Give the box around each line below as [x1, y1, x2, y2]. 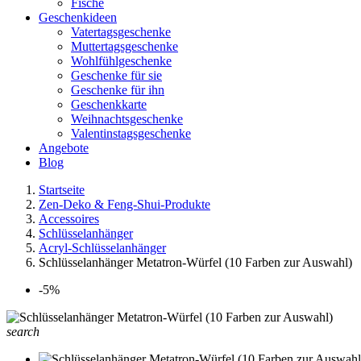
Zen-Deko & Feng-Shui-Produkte [39, 197, 210, 211]
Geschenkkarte [71, 98, 147, 111]
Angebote [39, 141, 89, 155]
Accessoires [39, 212, 99, 226]
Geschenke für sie [71, 68, 162, 82]
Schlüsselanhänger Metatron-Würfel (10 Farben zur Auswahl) [39, 255, 352, 269]
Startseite [39, 183, 85, 197]
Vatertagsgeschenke [71, 25, 171, 39]
